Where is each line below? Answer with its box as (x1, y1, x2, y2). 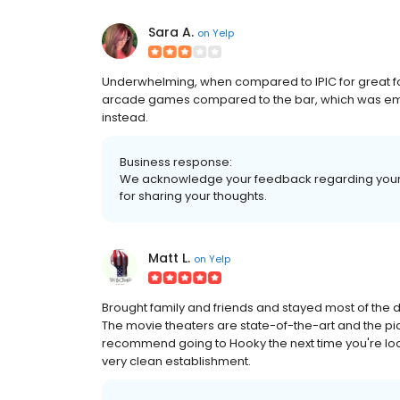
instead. (102, 109, 148, 127)
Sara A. (148, 23, 194, 42)
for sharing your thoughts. (120, 187, 267, 205)
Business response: (120, 154, 232, 171)
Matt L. (148, 249, 190, 268)
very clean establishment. (102, 353, 251, 371)
